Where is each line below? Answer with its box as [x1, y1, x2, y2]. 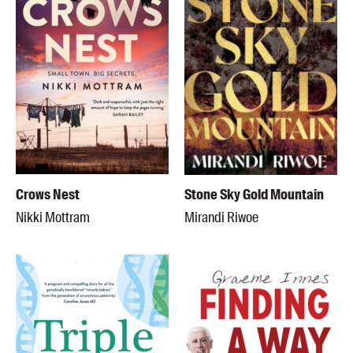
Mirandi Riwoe [184, 208, 258, 228]
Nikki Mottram [16, 208, 90, 228]
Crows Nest [16, 185, 80, 205]
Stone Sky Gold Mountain [184, 185, 324, 205]
